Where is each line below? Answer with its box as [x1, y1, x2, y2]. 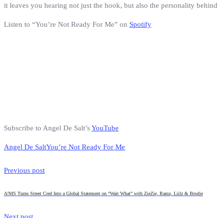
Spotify [129, 20, 151, 29]
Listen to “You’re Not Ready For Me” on [4, 20, 129, 29]
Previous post [4, 166, 45, 175]
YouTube [91, 124, 119, 132]
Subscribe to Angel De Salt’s [4, 124, 91, 132]
